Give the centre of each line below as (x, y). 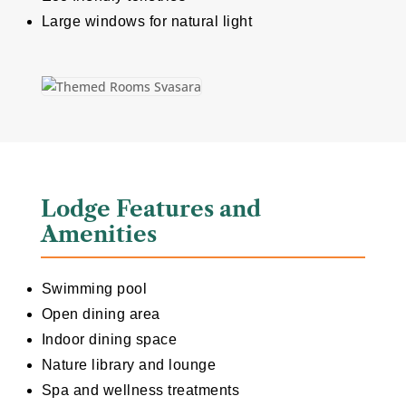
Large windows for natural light (147, 22)
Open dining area (101, 314)
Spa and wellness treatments (140, 391)
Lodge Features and (150, 209)
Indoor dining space (109, 340)
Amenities (98, 235)
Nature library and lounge (129, 365)
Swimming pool (94, 289)
